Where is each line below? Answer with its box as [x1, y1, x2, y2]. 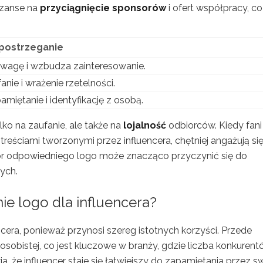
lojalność [123, 120, 166, 131]
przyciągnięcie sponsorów [40, 2, 166, 14]
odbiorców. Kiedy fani [166, 120, 262, 131]
